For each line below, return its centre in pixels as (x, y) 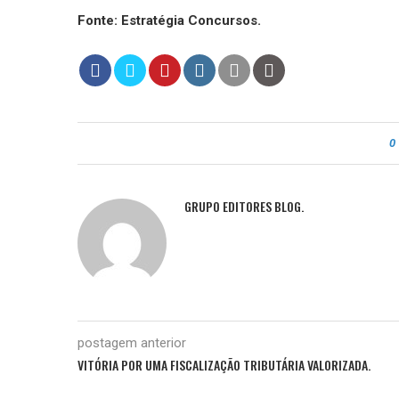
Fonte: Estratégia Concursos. (169, 20)
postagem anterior (132, 342)
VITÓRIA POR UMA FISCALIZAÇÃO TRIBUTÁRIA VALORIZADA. (224, 364)
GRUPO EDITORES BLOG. (244, 206)
